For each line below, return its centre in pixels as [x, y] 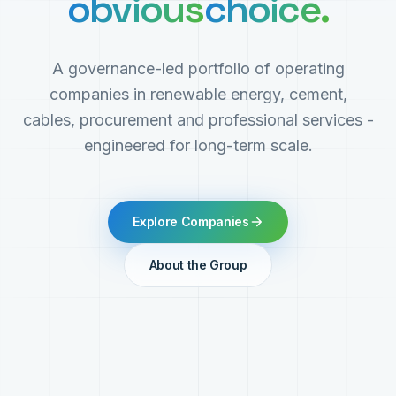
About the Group [198, 265]
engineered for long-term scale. [198, 145]
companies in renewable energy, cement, [198, 94]
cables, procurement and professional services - [198, 120]
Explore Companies [191, 221]
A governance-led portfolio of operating [198, 69]
